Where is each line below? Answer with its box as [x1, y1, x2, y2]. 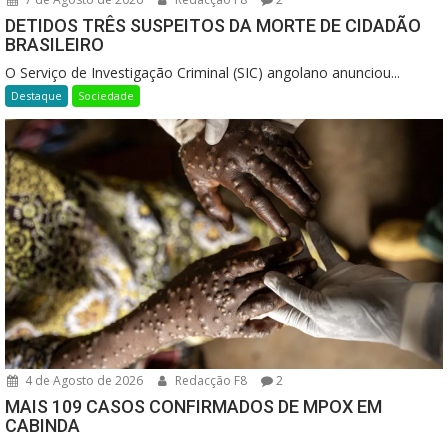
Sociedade [78, 87, 134, 103]
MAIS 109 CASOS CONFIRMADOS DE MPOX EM [5, 395, 382, 417]
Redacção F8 [172, 371, 247, 389]
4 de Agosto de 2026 [22, 371, 143, 389]
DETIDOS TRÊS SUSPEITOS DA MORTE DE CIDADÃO [5, 14, 421, 36]
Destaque [11, 87, 62, 103]
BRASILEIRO [5, 33, 104, 55]
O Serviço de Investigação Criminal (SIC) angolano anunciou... [5, 62, 400, 82]
